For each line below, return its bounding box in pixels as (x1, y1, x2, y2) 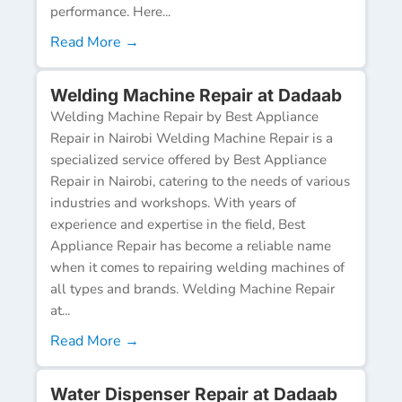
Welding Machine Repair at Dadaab (50, 83, 342, 106)
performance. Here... (50, 2, 170, 21)
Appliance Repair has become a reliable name (50, 236, 331, 255)
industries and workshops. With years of (50, 193, 296, 212)
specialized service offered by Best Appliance (50, 150, 327, 169)
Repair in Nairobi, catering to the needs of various (50, 171, 350, 190)
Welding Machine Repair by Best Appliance (50, 107, 319, 126)
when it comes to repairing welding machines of (50, 258, 345, 276)
